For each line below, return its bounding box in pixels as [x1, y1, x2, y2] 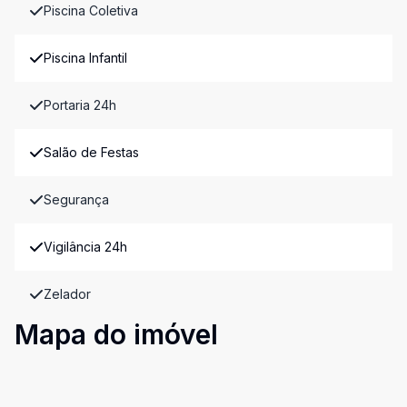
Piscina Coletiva [44, 3, 138, 18]
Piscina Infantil [44, 50, 127, 65]
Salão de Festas [44, 144, 139, 160]
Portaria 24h [44, 97, 116, 113]
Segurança [44, 192, 109, 207]
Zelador [44, 286, 91, 302]
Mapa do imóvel [15, 318, 218, 351]
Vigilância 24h [44, 239, 127, 254]
